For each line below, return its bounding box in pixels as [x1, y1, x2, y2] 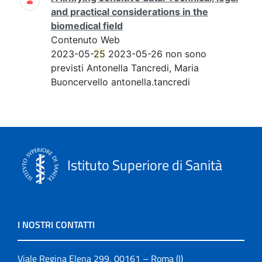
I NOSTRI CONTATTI [18, 218, 95, 232]
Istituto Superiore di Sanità [64, 154, 222, 175]
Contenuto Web [51, 34, 120, 46]
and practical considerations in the [51, 6, 208, 18]
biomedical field [51, 20, 123, 32]
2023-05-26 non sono [105, 48, 206, 60]
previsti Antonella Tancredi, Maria [51, 62, 199, 74]
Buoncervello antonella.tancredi [51, 76, 190, 88]
